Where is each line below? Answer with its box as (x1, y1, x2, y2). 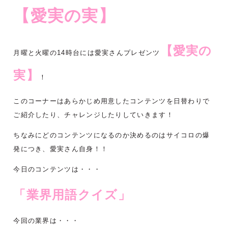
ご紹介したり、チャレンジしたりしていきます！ (13, 111, 174, 119)
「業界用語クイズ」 (13, 188, 131, 202)
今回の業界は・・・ (13, 217, 79, 225)
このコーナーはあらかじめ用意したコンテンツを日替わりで (13, 97, 210, 105)
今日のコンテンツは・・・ (13, 165, 101, 174)
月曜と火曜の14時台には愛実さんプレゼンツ (13, 49, 160, 57)
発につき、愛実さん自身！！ (13, 145, 108, 153)
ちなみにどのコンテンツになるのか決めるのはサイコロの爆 (13, 131, 210, 139)
